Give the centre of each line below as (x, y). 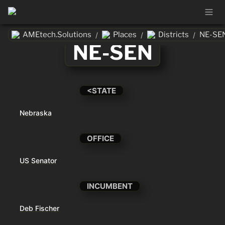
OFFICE (101, 139)
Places (125, 34)
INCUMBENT (110, 186)
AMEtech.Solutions (57, 34)
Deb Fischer (39, 208)
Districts (174, 34)
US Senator (38, 161)
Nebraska (36, 113)
